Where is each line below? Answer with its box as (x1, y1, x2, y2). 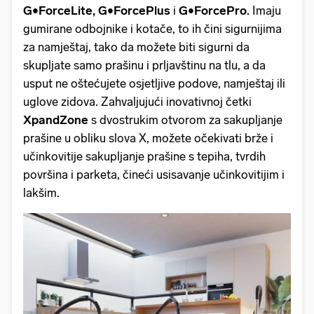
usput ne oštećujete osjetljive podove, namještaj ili (23, 76, 285, 90)
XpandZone (23, 113, 91, 127)
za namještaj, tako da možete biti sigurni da (23, 40, 250, 54)
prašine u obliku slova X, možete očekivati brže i (23, 131, 273, 145)
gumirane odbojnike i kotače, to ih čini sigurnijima (23, 22, 282, 36)
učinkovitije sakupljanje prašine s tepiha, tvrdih (23, 149, 266, 163)
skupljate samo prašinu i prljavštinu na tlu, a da (23, 58, 266, 72)
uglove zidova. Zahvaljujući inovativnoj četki (23, 95, 252, 109)
